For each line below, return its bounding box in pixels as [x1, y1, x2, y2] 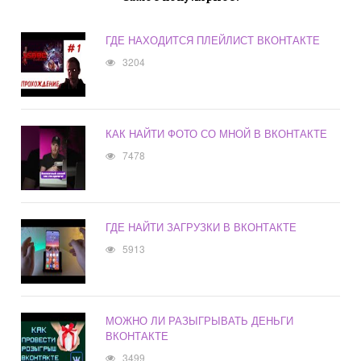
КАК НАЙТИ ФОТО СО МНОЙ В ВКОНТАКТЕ [106, 126, 328, 142]
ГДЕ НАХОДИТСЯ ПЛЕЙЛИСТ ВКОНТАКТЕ [106, 32, 321, 48]
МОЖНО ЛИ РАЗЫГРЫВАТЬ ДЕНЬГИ [106, 313, 294, 329]
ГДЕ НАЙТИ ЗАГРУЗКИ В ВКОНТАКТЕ [106, 219, 297, 235]
